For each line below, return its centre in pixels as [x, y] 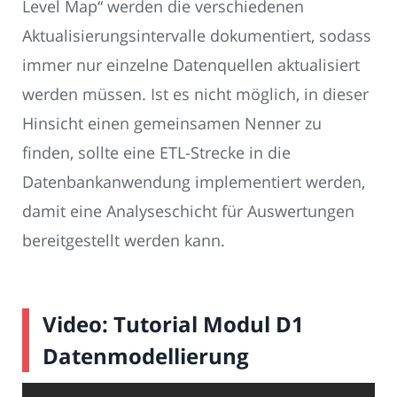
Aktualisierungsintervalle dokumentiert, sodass [197, 35]
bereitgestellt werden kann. [124, 240]
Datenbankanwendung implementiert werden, [194, 182]
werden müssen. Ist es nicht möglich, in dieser [195, 94]
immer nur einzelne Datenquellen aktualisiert [191, 65]
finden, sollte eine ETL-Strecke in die [156, 152]
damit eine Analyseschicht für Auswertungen [188, 211]
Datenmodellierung [146, 356]
